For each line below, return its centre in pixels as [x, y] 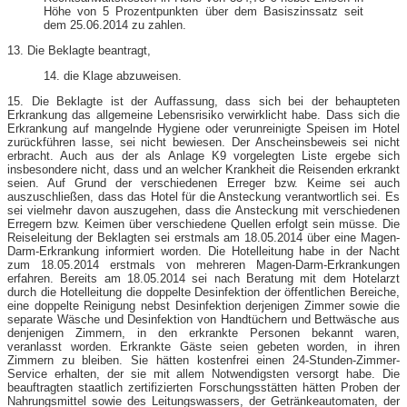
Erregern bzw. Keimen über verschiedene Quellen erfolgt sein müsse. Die [203, 223]
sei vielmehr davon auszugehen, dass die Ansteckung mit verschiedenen [203, 210]
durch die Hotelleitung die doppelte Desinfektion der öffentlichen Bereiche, [203, 292]
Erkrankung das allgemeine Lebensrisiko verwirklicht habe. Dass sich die [203, 114]
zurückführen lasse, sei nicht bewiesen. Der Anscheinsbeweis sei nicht [203, 142]
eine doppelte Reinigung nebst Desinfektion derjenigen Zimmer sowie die [203, 305]
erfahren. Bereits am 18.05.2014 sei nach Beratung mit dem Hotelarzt [203, 278]
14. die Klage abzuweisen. [113, 75]
